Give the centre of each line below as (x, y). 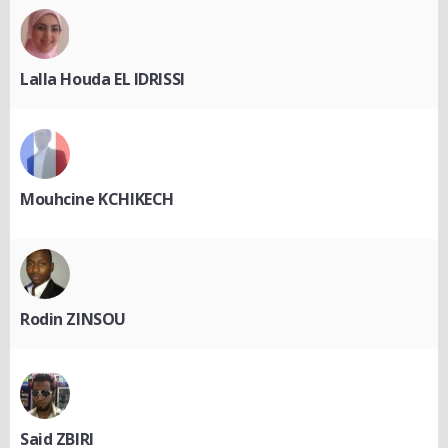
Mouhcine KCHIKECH (97, 198)
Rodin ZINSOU (73, 318)
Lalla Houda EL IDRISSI (102, 78)
